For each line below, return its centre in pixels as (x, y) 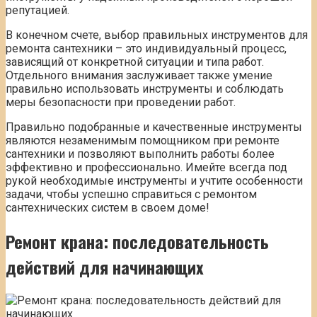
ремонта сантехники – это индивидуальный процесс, (146, 49)
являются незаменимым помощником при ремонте (143, 141)
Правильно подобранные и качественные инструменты (154, 127)
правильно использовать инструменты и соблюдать (145, 89)
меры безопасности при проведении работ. (121, 103)
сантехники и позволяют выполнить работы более (140, 154)
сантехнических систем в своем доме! (108, 208)
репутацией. (38, 11)
